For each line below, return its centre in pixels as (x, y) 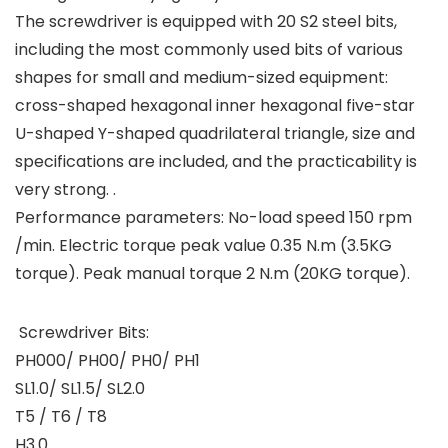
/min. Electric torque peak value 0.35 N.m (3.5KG (203, 245)
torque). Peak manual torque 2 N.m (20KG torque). (212, 273)
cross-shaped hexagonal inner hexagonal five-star (215, 105)
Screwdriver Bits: (82, 332)
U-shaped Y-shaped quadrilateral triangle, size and (215, 133)
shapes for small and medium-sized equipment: (201, 77)
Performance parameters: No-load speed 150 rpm (213, 217)
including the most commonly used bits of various (209, 49)
